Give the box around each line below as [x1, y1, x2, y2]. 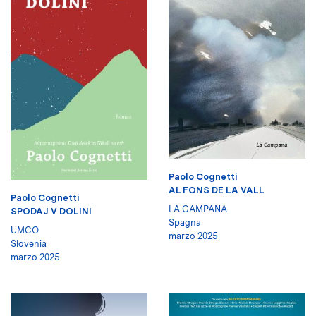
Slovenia [11, 238, 47, 250]
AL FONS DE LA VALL [169, 185, 265, 196]
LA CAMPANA [169, 204, 227, 215]
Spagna [169, 217, 201, 229]
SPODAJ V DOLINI [11, 206, 92, 217]
